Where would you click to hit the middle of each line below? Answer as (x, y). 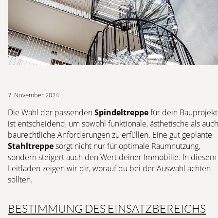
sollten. (20, 180)
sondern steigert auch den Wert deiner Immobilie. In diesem (112, 157)
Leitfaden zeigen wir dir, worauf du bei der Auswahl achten (109, 168)
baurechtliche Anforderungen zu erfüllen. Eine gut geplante (110, 135)
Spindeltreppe (122, 112)
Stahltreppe (31, 146)
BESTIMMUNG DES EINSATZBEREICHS (107, 209)
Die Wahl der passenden (51, 112)
